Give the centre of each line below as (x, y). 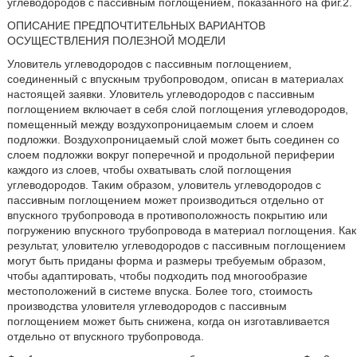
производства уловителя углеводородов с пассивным (147, 306)
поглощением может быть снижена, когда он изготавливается (168, 321)
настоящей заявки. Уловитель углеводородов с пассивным (161, 94)
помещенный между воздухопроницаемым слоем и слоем (160, 124)
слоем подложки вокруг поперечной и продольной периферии (171, 155)
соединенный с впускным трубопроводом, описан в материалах (175, 79)
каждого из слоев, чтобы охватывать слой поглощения (149, 170)
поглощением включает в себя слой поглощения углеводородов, (177, 109)
